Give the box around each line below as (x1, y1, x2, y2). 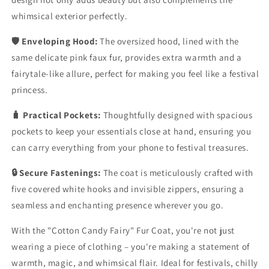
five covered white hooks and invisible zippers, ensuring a (11, 183, 244, 195)
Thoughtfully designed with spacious (101, 109, 253, 121)
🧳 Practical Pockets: (11, 109, 101, 121)
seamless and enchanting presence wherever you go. (11, 199, 224, 211)
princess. (11, 83, 48, 95)
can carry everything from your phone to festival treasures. (11, 141, 249, 153)
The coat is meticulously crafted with (101, 166, 253, 178)
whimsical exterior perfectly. (11, 10, 128, 22)
